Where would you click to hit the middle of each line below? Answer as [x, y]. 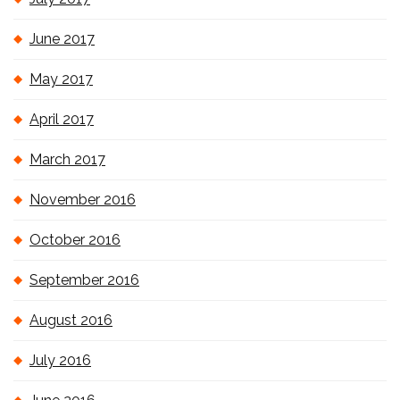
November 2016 [83, 200]
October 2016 [75, 240]
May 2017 [61, 79]
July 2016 [60, 360]
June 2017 [62, 39]
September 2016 [84, 280]
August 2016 [71, 320]
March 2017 [67, 159]
